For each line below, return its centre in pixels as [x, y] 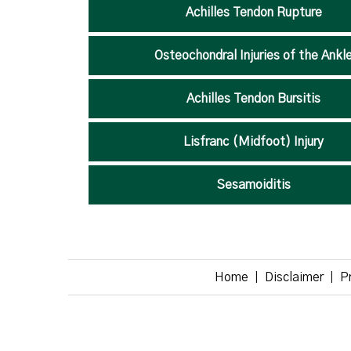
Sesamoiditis [253, 185]
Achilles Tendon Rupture [253, 13]
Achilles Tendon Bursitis [254, 99]
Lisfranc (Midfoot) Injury [254, 142]
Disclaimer [294, 277]
